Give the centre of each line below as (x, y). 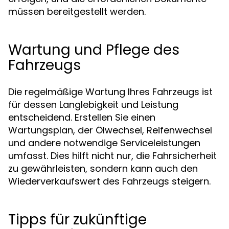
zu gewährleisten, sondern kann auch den (103, 168)
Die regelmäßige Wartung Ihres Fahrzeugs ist (110, 92)
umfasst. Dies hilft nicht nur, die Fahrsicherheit (112, 156)
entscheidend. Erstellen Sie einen (82, 117)
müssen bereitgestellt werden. (77, 12)
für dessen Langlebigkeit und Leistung (93, 105)
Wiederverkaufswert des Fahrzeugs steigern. (109, 181)
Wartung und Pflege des (94, 50)
